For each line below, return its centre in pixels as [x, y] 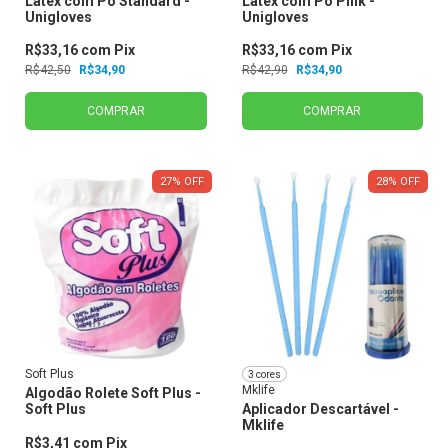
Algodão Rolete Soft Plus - [113, 393]
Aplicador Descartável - [320, 409]
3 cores [264, 374]
